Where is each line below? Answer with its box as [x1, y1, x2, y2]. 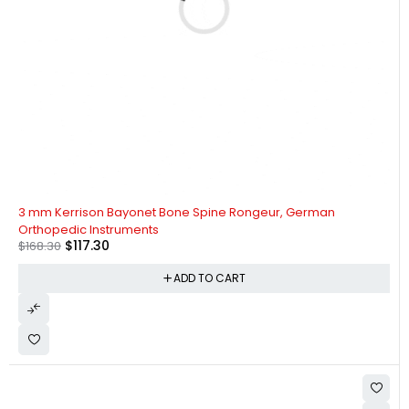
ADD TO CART [173, 269, 246, 286]
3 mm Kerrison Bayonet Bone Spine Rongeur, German [18, 203, 335, 221]
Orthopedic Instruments [18, 220, 159, 238]
